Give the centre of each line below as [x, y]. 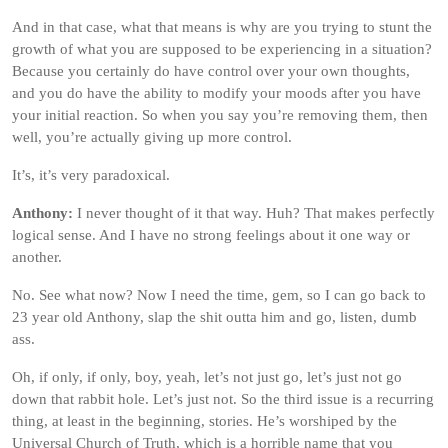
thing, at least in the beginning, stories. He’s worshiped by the [204, 421]
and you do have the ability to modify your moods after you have [216, 93]
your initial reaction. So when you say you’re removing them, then [220, 115]
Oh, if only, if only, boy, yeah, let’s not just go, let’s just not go [207, 377]
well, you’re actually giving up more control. [152, 137]
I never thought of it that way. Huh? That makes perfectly [254, 213]
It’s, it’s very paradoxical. [91, 175]
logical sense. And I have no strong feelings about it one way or [211, 235]
